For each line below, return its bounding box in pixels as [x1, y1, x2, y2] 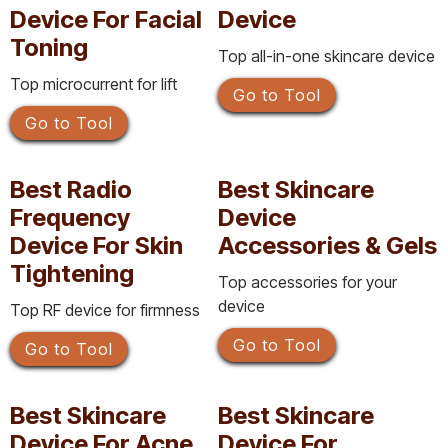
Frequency [10, 202, 130, 232]
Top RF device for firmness [10, 299, 200, 320]
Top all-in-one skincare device [218, 45, 435, 66]
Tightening [10, 258, 134, 288]
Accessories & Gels [218, 230, 437, 260]
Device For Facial [10, 4, 202, 34]
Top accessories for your [218, 271, 397, 292]
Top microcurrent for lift [10, 73, 177, 94]
